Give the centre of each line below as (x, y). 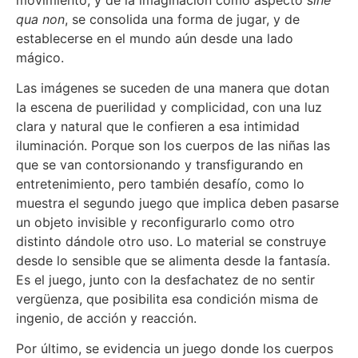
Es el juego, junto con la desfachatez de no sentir (165, 279)
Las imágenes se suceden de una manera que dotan (173, 88)
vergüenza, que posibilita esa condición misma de (167, 298)
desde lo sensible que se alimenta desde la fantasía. (173, 260)
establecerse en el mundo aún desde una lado (155, 38)
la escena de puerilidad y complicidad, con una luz (169, 107)
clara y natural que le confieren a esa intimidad (158, 126)
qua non (40, 19)
